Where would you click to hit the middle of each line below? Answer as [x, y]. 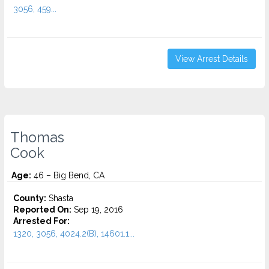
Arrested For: [41, 221]
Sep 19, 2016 [97, 210]
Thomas [37, 138]
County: [30, 198]
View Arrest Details [212, 59]
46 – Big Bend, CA [68, 175]
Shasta [60, 198]
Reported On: [42, 210]
